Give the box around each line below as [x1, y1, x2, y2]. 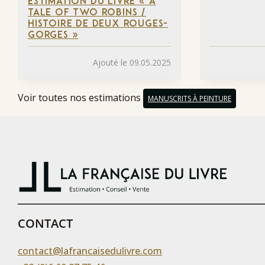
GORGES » [28, 30, 79, 40]
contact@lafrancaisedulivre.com [18, 244, 162, 257]
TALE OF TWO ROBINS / [28, 8, 147, 18]
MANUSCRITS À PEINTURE [148, 93, 231, 104]
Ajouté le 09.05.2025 [93, 57, 171, 69]
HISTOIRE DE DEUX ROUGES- [28, 19, 169, 29]
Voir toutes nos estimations [18, 91, 143, 105]
